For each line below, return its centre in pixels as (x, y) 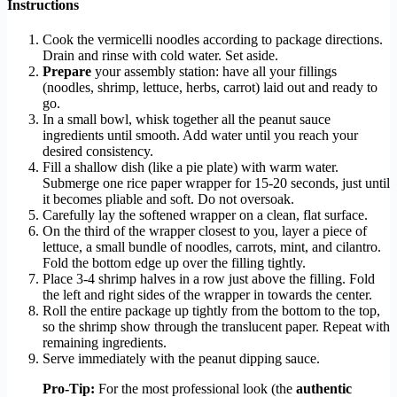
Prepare (67, 72)
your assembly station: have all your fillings (214, 72)
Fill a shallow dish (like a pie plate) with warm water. (191, 167)
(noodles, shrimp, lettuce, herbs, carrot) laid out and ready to (210, 88)
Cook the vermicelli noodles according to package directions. (213, 40)
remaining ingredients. (105, 343)
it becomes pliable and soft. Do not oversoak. (168, 199)
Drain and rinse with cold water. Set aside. (160, 56)
